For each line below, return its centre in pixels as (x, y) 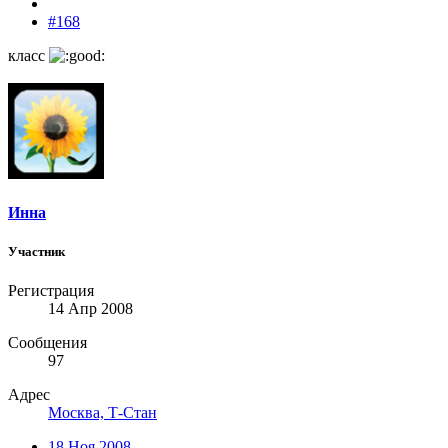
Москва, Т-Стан (102, 413)
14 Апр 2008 (90, 309)
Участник (36, 252)
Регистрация (51, 291)
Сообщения (47, 343)
